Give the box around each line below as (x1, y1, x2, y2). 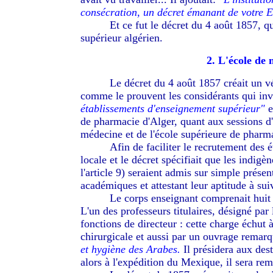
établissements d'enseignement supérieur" (80, 102, 265, 115)
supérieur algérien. (80, 32, 163, 44)
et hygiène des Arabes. (80, 243, 180, 255)
